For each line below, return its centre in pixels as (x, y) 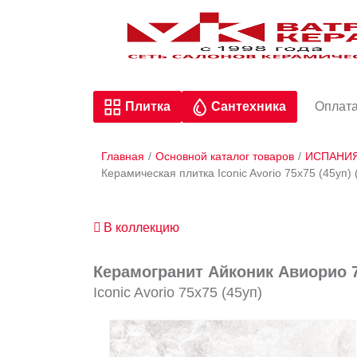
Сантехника (249, 107)
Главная (123, 157)
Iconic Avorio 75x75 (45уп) (178, 293)
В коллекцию (141, 228)
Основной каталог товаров (225, 157)
